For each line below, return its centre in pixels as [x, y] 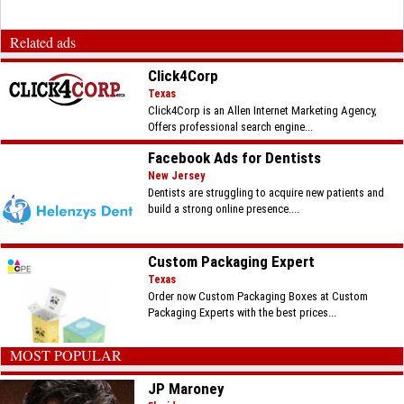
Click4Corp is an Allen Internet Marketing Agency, [263, 110]
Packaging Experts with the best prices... [243, 312]
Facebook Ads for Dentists [235, 158]
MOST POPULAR [66, 355]
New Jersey [177, 176]
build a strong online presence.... [224, 209]
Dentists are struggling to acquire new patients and [266, 193]
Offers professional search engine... [231, 127]
